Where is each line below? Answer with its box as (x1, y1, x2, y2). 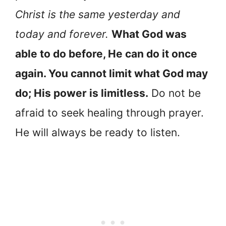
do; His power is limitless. (15, 86, 148, 99)
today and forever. (15, 27, 111, 40)
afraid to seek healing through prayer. (15, 106, 204, 119)
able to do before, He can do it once (15, 47, 197, 60)
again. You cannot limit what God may (15, 67, 208, 80)
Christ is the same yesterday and (15, 8, 180, 21)
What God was (111, 27, 187, 40)
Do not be (148, 86, 201, 99)
